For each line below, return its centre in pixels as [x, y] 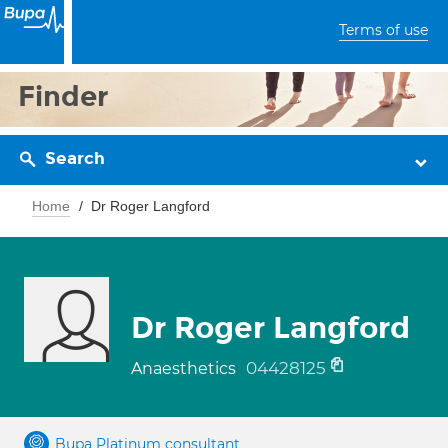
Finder [63, 96]
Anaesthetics [185, 368]
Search [75, 158]
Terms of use [383, 30]
